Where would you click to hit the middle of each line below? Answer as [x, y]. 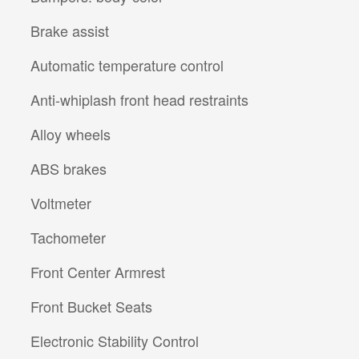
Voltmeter [61, 202]
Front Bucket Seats [91, 306]
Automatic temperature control [127, 65]
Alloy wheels [71, 133]
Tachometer [68, 237]
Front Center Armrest [98, 271]
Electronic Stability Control [115, 340]
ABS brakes [69, 168]
